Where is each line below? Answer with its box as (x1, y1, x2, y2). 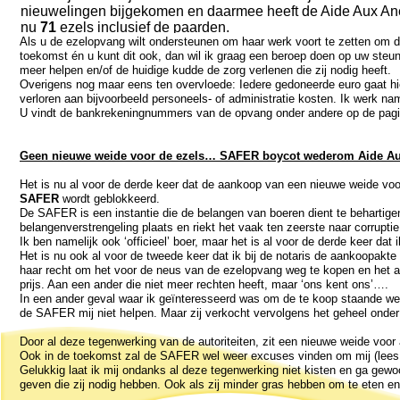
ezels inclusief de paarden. (56, 20, 229, 35)
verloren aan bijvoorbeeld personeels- (20, 92, 212, 105)
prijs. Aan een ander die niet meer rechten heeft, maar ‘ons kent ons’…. (20, 278, 388, 291)
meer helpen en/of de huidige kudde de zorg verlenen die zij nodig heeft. (20, 63, 391, 77)
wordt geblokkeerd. (59, 192, 160, 205)
